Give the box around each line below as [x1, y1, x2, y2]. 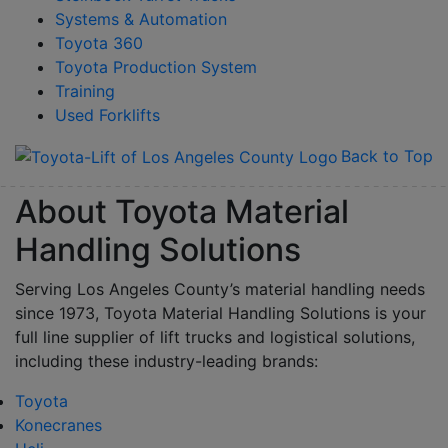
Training [55, 81, 115, 101]
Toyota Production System [55, 57, 257, 77]
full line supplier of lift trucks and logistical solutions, [15, 326, 415, 347]
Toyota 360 [55, 33, 143, 53]
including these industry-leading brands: [15, 350, 318, 371]
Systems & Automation [55, 9, 227, 29]
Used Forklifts [55, 105, 160, 125]
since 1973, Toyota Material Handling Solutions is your [15, 302, 426, 323]
